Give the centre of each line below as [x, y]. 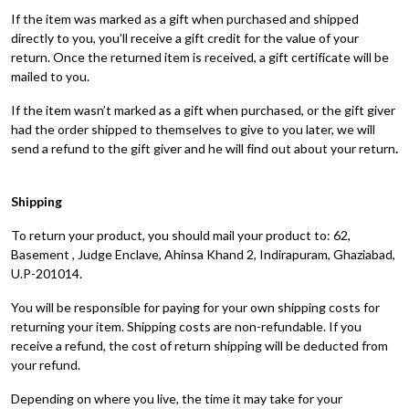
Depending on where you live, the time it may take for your [177, 399]
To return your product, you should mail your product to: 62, [181, 235]
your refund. [46, 365]
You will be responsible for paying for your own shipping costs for [195, 307]
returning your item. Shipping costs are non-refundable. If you [186, 326]
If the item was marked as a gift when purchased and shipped [185, 19]
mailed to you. [50, 76]
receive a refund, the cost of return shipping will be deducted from [199, 346]
